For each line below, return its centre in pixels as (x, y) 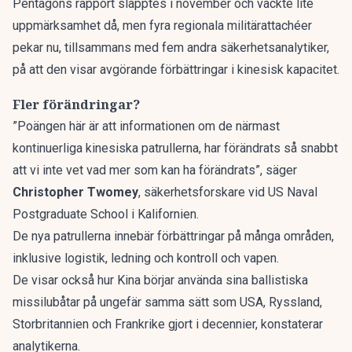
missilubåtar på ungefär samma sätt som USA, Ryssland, (167, 302)
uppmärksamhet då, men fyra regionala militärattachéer (162, 26)
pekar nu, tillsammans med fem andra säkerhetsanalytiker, (171, 48)
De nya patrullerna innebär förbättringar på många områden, (173, 236)
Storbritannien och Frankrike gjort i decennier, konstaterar (168, 324)
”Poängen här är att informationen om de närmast (146, 126)
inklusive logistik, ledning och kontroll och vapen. (146, 258)
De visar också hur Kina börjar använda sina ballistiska (160, 280)
